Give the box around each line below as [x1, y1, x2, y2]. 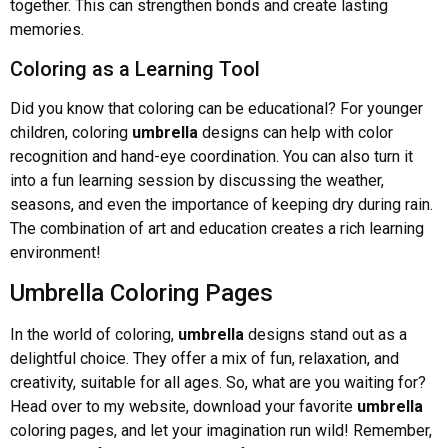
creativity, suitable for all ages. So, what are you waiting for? [10, 373, 426, 393]
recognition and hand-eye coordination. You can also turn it [10, 146, 413, 166]
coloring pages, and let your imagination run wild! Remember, [10, 421, 432, 441]
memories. [10, 20, 84, 40]
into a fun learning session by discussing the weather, [10, 170, 384, 190]
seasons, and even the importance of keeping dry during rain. [10, 194, 433, 214]
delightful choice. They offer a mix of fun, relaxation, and [10, 349, 399, 369]
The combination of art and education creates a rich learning [10, 218, 424, 238]
